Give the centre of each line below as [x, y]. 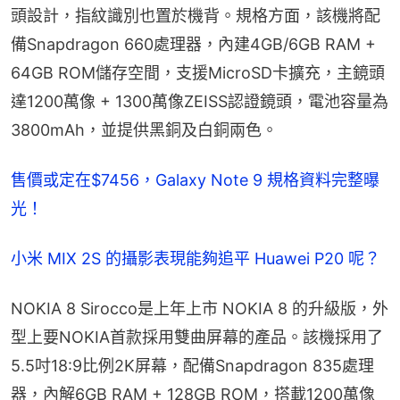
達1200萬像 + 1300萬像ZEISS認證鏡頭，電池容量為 [200, 102]
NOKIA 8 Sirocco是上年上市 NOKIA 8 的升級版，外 [200, 309]
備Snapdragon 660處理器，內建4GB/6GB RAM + [193, 45]
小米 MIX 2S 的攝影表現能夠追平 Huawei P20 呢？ [196, 259]
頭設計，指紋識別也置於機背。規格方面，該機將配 [196, 16]
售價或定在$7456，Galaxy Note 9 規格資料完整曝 [195, 180]
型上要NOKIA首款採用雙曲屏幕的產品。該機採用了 [197, 337]
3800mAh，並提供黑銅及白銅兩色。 [144, 130]
